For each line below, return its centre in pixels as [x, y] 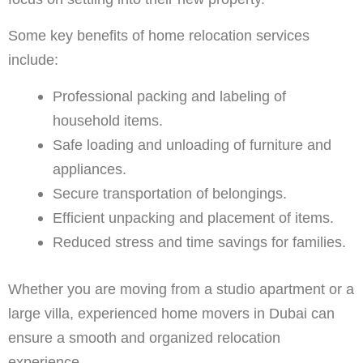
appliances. [89, 169]
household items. [107, 121]
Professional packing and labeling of [169, 96]
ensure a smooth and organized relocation [144, 337]
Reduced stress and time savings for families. [199, 242]
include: [33, 60]
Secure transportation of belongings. [169, 194]
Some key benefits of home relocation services [159, 36]
